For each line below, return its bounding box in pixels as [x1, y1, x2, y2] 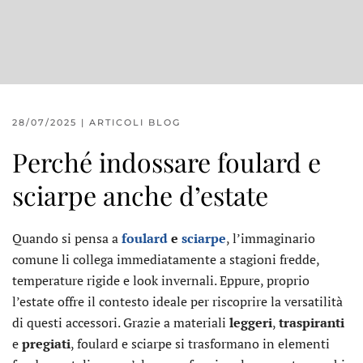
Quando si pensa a [12, 229, 122, 247]
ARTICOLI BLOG [89, 117, 181, 128]
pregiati [22, 335, 70, 352]
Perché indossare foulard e [12, 144, 321, 179]
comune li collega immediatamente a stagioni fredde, [12, 250, 319, 268]
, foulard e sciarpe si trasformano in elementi [70, 335, 330, 352]
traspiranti [279, 314, 344, 331]
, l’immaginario [226, 229, 315, 247]
